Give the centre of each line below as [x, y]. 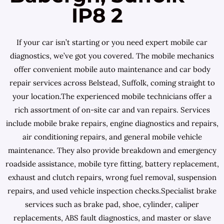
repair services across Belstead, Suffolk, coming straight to [112, 83]
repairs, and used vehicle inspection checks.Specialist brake [112, 191]
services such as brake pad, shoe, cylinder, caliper [112, 204]
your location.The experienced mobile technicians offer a [112, 96]
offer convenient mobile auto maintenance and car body [112, 69]
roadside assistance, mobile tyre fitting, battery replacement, [112, 164]
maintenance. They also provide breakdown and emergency [112, 150]
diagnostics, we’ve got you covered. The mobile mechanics [112, 56]
